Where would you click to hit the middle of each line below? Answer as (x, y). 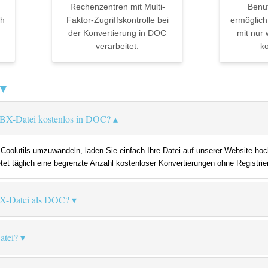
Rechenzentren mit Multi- (117, 7)
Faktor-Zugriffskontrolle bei (117, 20)
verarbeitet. (117, 46)
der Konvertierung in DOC (117, 33)
